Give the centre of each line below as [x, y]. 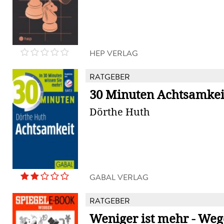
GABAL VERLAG [119, 177]
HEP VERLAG [114, 53]
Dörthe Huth [120, 112]
